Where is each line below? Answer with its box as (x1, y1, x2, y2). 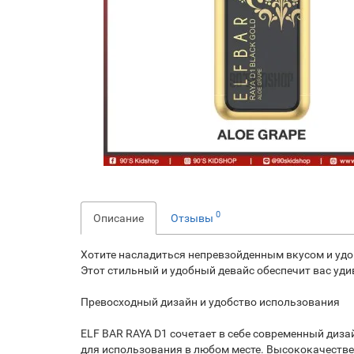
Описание (93, 211, 144, 224)
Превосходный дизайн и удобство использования (81, 295, 340, 308)
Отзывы (171, 211, 216, 224)
